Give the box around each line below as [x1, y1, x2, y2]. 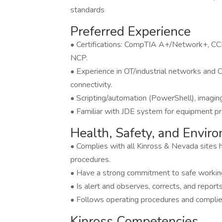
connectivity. [70, 79, 112, 90]
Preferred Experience [70, 23, 191, 40]
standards [70, 4, 105, 15]
